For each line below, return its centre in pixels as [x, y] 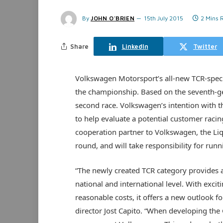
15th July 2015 [164, 18]
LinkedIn [135, 46]
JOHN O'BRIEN [113, 18]
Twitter [205, 46]
